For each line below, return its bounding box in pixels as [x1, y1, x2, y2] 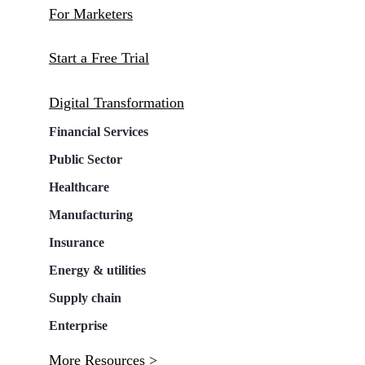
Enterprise [49, 319, 108, 333]
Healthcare [49, 180, 109, 195]
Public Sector [49, 152, 122, 167]
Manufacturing [49, 208, 133, 222]
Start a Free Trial [49, 49, 149, 66]
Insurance [49, 235, 104, 250]
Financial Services [49, 125, 148, 139]
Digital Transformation [49, 95, 184, 112]
